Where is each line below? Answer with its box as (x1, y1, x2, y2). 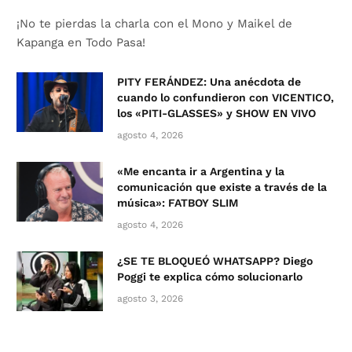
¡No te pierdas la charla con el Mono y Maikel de (16, 16, 292, 31)
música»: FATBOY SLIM (117, 196, 238, 210)
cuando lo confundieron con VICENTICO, (117, 91, 334, 104)
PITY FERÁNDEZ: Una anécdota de (117, 75, 301, 89)
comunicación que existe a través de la (117, 181, 327, 194)
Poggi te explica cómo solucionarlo (117, 270, 302, 284)
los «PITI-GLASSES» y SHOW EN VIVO (117, 107, 316, 120)
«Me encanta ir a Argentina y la (117, 165, 284, 178)
